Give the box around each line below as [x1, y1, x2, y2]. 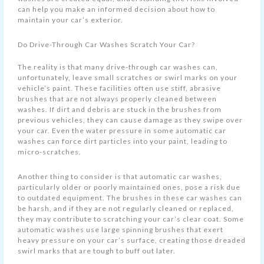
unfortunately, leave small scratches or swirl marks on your [18, 73, 238, 82]
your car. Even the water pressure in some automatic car [18, 126, 227, 136]
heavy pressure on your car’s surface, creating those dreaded [18, 236, 246, 245]
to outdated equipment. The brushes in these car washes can [18, 193, 243, 203]
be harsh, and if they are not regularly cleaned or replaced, [18, 204, 235, 213]
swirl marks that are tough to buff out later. [18, 246, 176, 256]
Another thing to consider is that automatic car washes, [18, 172, 223, 181]
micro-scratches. [18, 147, 82, 157]
